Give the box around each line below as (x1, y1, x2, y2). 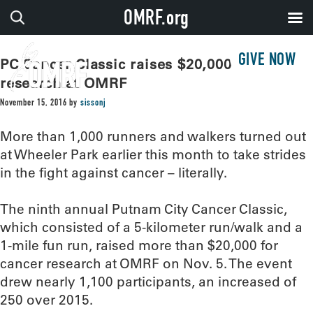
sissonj (80, 99, 106, 108)
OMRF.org (123, 10, 190, 31)
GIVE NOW (238, 52, 296, 70)
